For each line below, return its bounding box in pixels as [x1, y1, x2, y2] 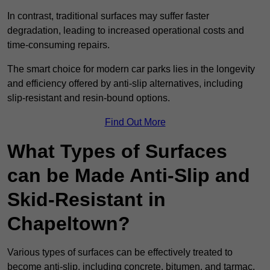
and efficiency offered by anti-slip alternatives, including [7, 78, 243, 89]
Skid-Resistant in [7, 189, 166, 211]
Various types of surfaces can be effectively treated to [7, 247, 233, 258]
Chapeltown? [7, 213, 130, 235]
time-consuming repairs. [7, 40, 110, 51]
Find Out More [104, 117, 166, 128]
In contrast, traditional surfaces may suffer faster [7, 11, 209, 22]
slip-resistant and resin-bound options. [7, 93, 170, 104]
